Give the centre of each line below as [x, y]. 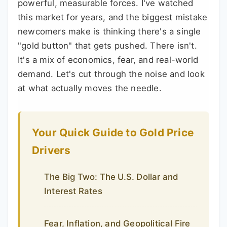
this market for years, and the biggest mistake [113, 17]
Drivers [51, 150]
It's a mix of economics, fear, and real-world [108, 60]
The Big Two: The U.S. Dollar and [111, 177]
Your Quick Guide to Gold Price [113, 133]
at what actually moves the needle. [90, 88]
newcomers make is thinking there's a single [109, 31]
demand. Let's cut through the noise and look [111, 74]
